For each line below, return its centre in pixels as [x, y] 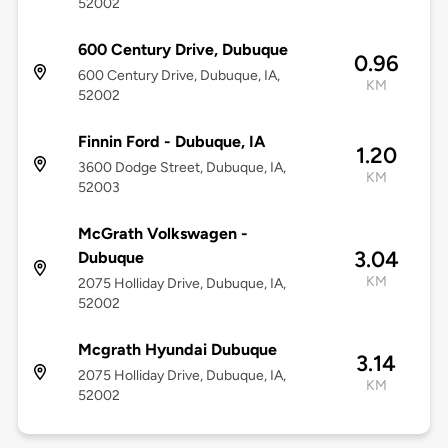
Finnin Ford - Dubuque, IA [171, 142]
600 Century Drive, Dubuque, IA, [178, 76]
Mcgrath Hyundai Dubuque [177, 350]
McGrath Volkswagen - [162, 234]
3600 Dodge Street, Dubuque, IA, [181, 168]
